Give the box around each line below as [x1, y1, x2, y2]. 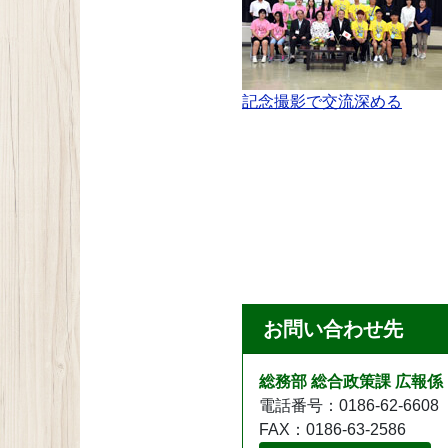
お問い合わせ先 [263, 317, 403, 340]
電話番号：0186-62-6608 [259, 396, 439, 414]
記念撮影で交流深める [242, 92, 402, 110]
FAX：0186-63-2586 [259, 420, 406, 438]
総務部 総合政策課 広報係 [259, 372, 443, 390]
